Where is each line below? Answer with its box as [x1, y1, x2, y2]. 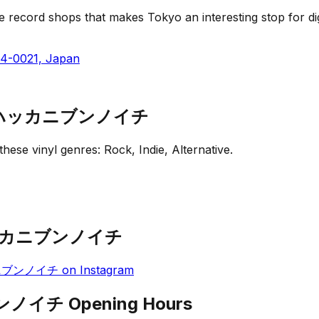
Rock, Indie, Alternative [104, 142, 230, 157]
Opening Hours [64, 293, 192, 315]
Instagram [80, 263, 134, 278]
